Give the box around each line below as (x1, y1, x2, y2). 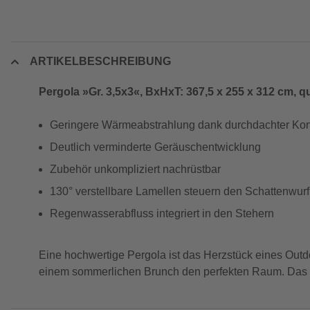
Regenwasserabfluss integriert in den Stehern (50, 208, 274, 219)
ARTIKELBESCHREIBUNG (30, 55, 171, 67)
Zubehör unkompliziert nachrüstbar (50, 163, 221, 175)
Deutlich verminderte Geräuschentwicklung (50, 141, 261, 153)
